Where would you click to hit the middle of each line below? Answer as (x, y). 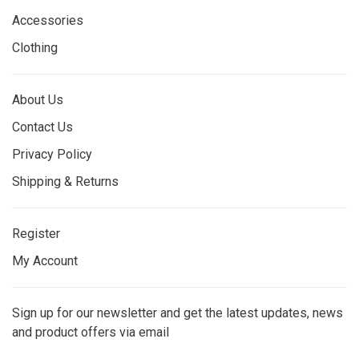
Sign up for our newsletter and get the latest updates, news (177, 313)
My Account (45, 261)
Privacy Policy (52, 155)
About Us (38, 100)
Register (36, 234)
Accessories (48, 21)
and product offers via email (91, 333)
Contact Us (42, 127)
